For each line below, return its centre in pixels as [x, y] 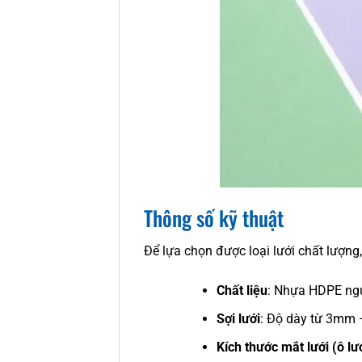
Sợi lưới [238, 318]
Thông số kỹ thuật [214, 217]
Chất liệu [242, 291]
